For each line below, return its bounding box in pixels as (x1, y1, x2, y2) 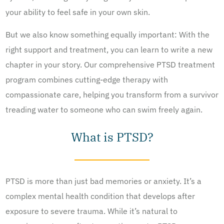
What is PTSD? (70, 129, 153, 145)
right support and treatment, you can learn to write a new (5, 44, 212, 54)
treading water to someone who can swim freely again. (5, 104, 202, 114)
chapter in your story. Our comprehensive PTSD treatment (5, 59, 215, 69)
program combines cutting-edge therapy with (5, 74, 168, 84)
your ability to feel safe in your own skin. (5, 7, 152, 17)
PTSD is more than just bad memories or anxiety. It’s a (5, 176, 201, 186)
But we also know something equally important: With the (5, 29, 209, 39)
